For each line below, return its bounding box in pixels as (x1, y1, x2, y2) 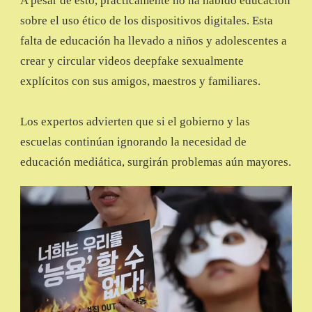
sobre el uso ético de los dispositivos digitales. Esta (20, 14, 273, 28)
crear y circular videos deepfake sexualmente (20, 54, 244, 68)
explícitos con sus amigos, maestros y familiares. (20, 75, 260, 88)
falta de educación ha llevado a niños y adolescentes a (20, 34, 287, 48)
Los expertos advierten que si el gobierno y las (20, 115, 250, 129)
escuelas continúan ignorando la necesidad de (20, 135, 247, 149)
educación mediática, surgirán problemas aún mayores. (20, 155, 291, 169)
